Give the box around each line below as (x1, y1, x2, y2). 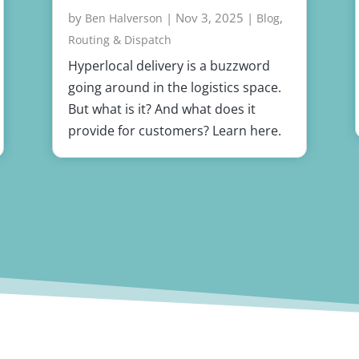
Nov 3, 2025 (175, 10, 244, 26)
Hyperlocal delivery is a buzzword (67, 57, 270, 75)
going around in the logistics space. (67, 79, 281, 97)
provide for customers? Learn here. (67, 122, 281, 140)
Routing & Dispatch (67, 32, 171, 48)
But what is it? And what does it (67, 100, 256, 119)
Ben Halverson (84, 10, 163, 26)
